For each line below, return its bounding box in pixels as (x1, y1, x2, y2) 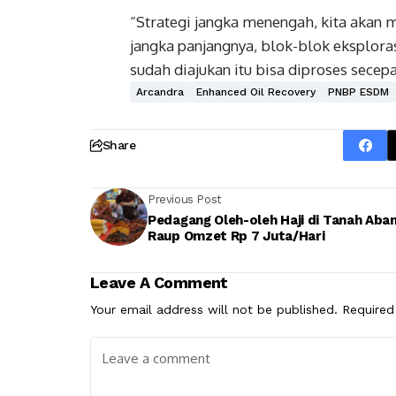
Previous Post (148, 192, 222, 206)
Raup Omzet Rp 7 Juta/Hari (148, 227, 325, 244)
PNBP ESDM (328, 86, 389, 98)
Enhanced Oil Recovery (196, 86, 316, 98)
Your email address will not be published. (90, 302, 338, 316)
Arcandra (136, 86, 184, 98)
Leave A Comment (90, 273, 228, 292)
